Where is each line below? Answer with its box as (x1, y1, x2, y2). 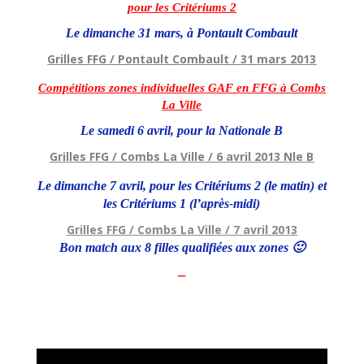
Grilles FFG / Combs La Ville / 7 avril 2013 (66, 221, 297, 237)
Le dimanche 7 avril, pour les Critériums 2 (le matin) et (37, 178, 327, 193)
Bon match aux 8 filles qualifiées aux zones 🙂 (58, 240, 305, 254)
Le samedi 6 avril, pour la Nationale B (80, 123, 284, 137)
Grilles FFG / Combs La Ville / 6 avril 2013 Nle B (50, 148, 314, 164)
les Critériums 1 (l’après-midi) (103, 196, 261, 210)
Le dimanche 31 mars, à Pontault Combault (66, 25, 298, 40)
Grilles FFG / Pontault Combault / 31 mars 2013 (47, 50, 317, 67)
